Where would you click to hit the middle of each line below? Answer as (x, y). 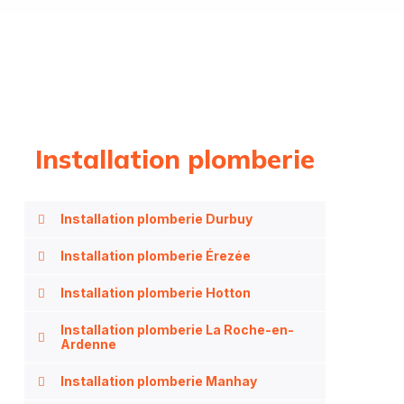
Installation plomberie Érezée (156, 256)
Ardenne (88, 344)
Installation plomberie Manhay (159, 381)
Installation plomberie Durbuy (156, 219)
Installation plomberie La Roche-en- (177, 330)
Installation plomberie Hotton (156, 293)
